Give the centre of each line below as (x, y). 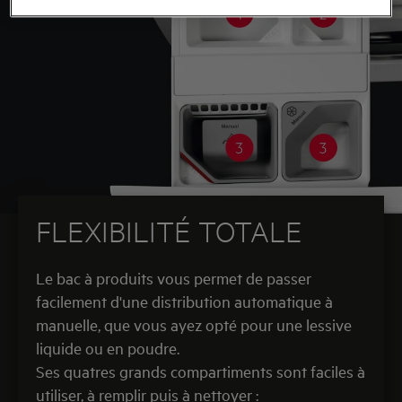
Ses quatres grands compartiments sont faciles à (201, 371)
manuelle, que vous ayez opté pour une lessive (194, 324)
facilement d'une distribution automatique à (184, 301)
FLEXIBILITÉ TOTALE (169, 231)
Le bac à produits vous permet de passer (174, 278)
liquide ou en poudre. (108, 348)
